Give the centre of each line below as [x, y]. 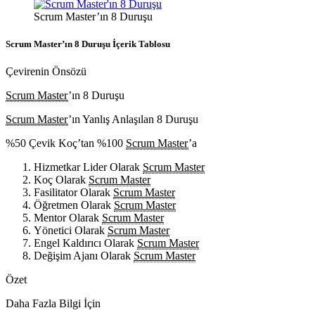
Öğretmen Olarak [74, 205]
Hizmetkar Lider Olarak [88, 167]
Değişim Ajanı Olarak [84, 256]
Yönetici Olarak [71, 231]
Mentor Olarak [68, 218]
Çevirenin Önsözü [46, 72]
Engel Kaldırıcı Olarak [85, 243]
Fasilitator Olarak [73, 193]
